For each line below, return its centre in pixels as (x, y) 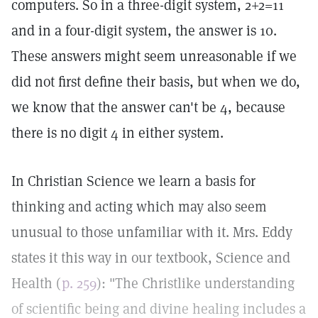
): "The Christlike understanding (196, 283)
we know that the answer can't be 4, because (148, 107)
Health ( (37, 283)
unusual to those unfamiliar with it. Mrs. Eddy (152, 232)
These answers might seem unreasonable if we (154, 56)
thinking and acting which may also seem (139, 207)
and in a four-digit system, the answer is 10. (144, 31)
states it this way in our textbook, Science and (151, 258)
